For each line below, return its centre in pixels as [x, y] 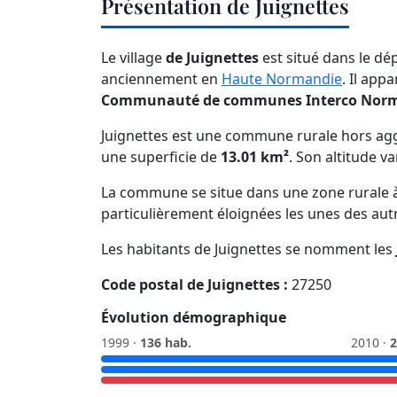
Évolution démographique [194, 318]
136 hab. [166, 343]
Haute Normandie [282, 79]
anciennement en [161, 79]
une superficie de [161, 157]
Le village [133, 58]
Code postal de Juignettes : [195, 285]
